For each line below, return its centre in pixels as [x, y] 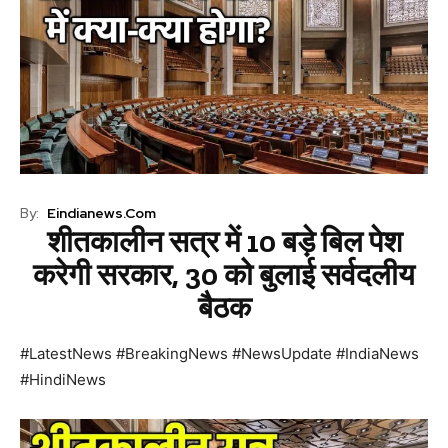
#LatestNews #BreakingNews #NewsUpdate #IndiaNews [219, 354]
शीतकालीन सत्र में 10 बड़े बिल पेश [224, 242]
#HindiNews [63, 380]
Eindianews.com [101, 212]
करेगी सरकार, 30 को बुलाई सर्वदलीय [224, 275]
